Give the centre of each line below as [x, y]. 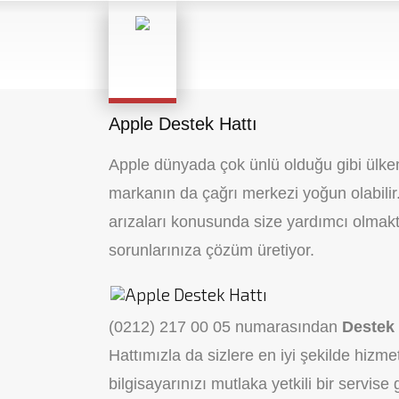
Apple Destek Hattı [183, 124]
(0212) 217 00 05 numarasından [225, 327]
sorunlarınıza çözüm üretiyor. [212, 250]
